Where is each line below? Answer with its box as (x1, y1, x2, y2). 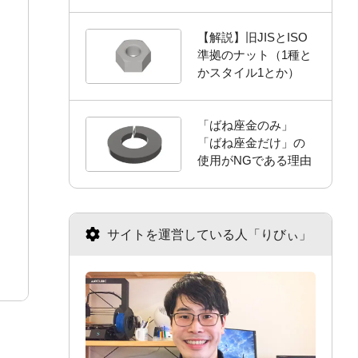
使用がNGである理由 (197, 153, 312, 167)
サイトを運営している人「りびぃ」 (103, 228, 312, 241)
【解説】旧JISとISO (197, 30, 308, 44)
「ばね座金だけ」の (197, 136, 305, 149)
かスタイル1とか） (197, 66, 300, 79)
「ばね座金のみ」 (197, 118, 293, 132)
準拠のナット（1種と (197, 48, 312, 62)
